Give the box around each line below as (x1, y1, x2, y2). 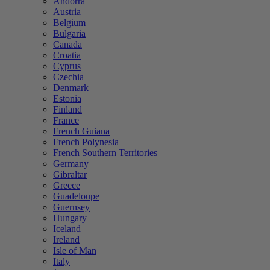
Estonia (53, 93, 81, 104)
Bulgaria (53, 28, 86, 39)
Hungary (53, 213, 87, 223)
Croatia (53, 50, 81, 60)
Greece (53, 180, 80, 190)
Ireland (53, 234, 80, 245)
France (53, 115, 79, 125)
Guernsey (53, 202, 90, 212)
